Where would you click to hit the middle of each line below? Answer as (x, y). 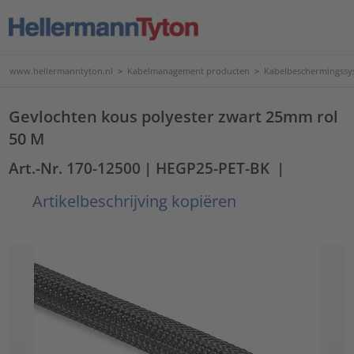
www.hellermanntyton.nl (61, 71)
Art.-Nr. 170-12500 (75, 168)
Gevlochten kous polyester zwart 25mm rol (174, 116)
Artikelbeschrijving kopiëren (133, 201)
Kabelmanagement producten (188, 71)
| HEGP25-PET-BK (207, 168)
